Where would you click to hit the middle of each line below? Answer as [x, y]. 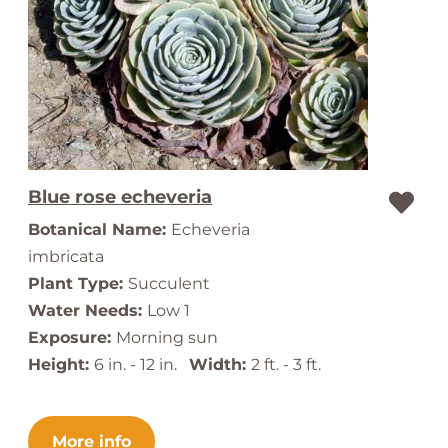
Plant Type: [78, 283]
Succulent [169, 283]
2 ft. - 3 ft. [286, 364]
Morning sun [167, 337]
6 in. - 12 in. [141, 364]
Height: [61, 364]
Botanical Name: [99, 229]
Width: [220, 364]
